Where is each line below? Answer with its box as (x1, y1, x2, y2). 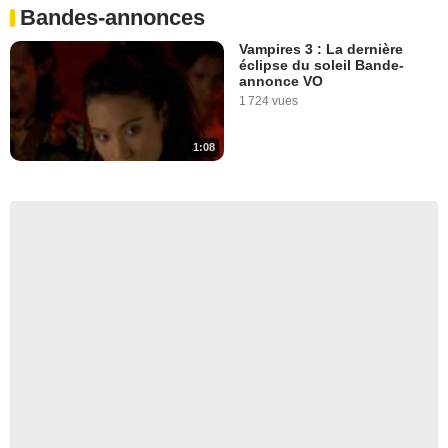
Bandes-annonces (20, 4, 205, 30)
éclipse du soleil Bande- (239, 56, 404, 73)
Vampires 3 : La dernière (239, 40, 403, 57)
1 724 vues (239, 93, 298, 108)
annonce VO (239, 72, 323, 89)
